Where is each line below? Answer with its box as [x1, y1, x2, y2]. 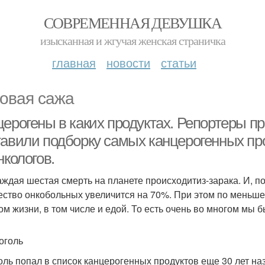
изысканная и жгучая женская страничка [40, 33, 225, 49]
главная [52, 54, 96, 71]
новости [106, 54, 150, 71]
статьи [161, 54, 196, 71]
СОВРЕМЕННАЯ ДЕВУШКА [43, 12, 222, 33]
